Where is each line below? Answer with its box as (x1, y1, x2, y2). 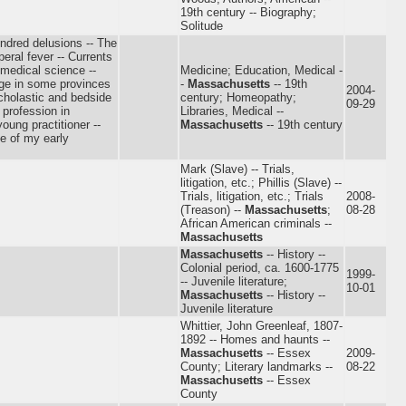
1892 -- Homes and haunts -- (180, 332, 330, 346)
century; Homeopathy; (180, 90, 296, 104)
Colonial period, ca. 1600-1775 (180, 260, 339, 275)
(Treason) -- (180, 202, 245, 217)
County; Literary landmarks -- (180, 359, 333, 373)
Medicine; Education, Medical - (180, 63, 343, 77)
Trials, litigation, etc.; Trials (180, 188, 324, 203)
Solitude (180, 18, 223, 33)
